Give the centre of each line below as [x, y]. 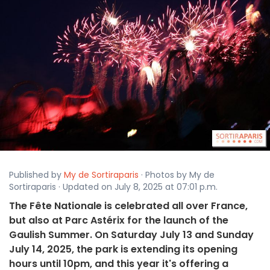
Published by [36, 175]
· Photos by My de [177, 175]
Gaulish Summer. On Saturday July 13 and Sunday [131, 235]
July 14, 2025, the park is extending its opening [123, 250]
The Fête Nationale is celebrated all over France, [128, 206]
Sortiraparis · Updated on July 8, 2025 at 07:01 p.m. [113, 187]
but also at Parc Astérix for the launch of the [119, 221]
